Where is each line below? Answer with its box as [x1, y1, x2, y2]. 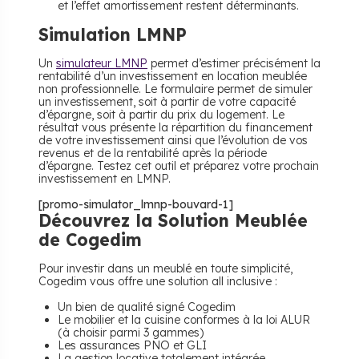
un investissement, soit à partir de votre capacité [38, 95, 296, 110]
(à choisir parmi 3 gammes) [58, 325, 204, 341]
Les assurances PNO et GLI [58, 338, 207, 353]
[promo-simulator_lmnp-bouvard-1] [38, 197, 233, 212]
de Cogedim [38, 229, 142, 251]
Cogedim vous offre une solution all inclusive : [38, 274, 277, 289]
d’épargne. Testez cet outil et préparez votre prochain [38, 159, 319, 174]
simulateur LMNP [56, 56, 147, 71]
